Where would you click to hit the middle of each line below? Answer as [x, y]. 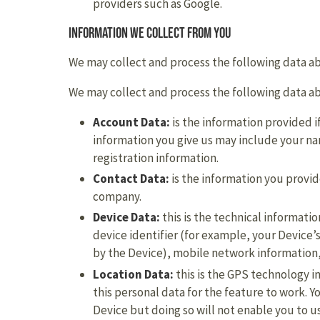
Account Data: [131, 122]
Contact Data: [131, 179]
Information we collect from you [150, 32]
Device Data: [126, 217]
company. [117, 196]
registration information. [156, 157]
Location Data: [133, 274]
